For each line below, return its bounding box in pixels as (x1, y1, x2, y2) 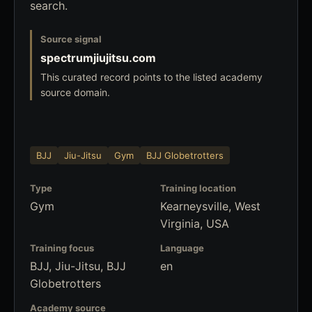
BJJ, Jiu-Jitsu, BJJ (30, 259, 126, 273)
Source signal (40, 33, 102, 45)
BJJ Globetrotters (146, 149, 224, 161)
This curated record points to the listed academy (40, 71, 263, 83)
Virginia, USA (160, 217, 229, 231)
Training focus (30, 242, 94, 253)
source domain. (40, 86, 110, 98)
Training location (160, 182, 236, 194)
